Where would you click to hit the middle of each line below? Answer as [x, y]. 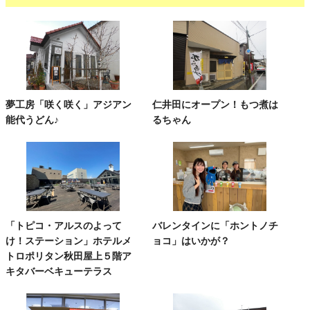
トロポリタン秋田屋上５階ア [69, 256]
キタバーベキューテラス [59, 271]
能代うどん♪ [32, 119]
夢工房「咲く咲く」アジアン [69, 104]
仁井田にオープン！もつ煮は [216, 104]
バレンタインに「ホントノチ [216, 225]
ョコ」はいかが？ [191, 240]
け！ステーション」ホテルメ [69, 240]
